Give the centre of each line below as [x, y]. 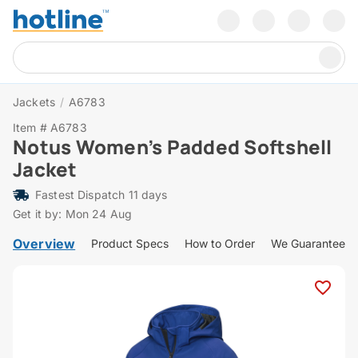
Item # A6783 [50, 128]
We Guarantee [308, 244]
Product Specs [130, 244]
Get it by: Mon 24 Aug [73, 214]
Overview [44, 244]
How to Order [220, 244]
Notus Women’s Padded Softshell [173, 147]
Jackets [34, 102]
